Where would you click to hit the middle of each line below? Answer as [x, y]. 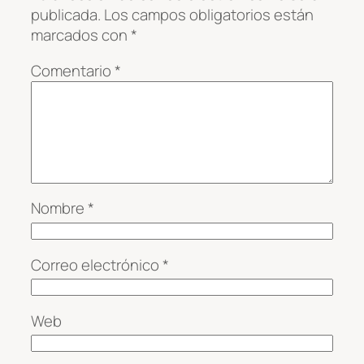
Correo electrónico [97, 264]
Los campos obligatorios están [209, 15]
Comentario [73, 70]
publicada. [66, 15]
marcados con [81, 35]
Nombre [59, 208]
